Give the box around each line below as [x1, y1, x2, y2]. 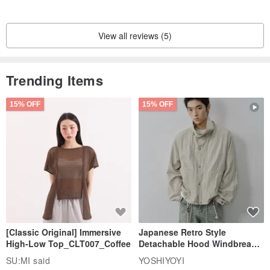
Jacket [139, 249, 166, 262]
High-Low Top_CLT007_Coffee [6, 237, 131, 250]
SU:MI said [6, 254, 50, 267]
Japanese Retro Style [139, 226, 226, 239]
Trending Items [6, 71, 104, 90]
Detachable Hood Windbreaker [139, 237, 264, 250]
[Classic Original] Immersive [6, 226, 121, 239]
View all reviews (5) [98, 30, 172, 42]
